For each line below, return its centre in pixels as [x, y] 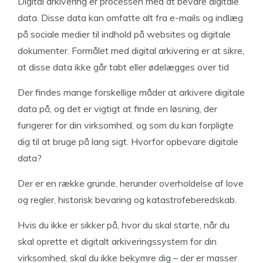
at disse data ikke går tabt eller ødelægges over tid [124, 67]
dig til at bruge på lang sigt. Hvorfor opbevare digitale [128, 141]
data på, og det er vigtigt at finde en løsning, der [117, 109]
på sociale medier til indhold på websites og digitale [124, 34]
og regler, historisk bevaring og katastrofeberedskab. [128, 200]
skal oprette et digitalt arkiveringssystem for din [117, 241]
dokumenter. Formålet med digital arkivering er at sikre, [131, 50]
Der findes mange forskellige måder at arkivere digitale [131, 92]
